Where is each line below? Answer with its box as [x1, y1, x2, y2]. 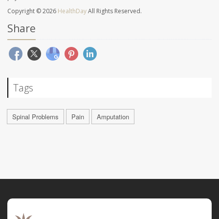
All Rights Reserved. [87, 7, 142, 16]
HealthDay [58, 7, 87, 16]
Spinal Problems [12, 112, 59, 122]
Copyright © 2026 [7, 7, 58, 16]
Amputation [97, 112, 129, 122]
